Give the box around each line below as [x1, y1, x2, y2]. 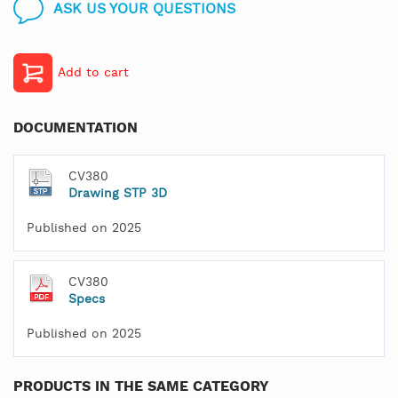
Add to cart [58, 64, 129, 81]
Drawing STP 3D [68, 186, 167, 202]
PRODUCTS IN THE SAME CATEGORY [13, 378, 269, 396]
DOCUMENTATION [13, 119, 138, 138]
